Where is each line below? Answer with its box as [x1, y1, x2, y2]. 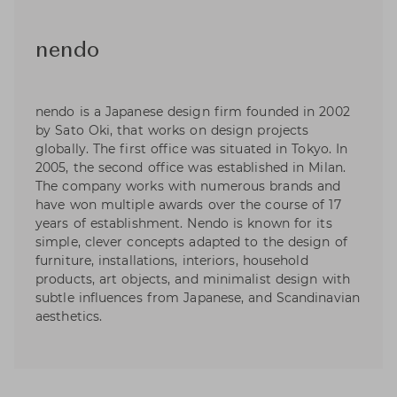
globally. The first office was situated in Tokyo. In [35, 141, 348, 158]
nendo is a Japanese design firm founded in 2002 [35, 104, 350, 121]
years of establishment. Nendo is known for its [35, 215, 332, 232]
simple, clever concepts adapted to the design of [35, 234, 347, 251]
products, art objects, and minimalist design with [35, 271, 350, 288]
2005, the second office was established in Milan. [35, 160, 346, 176]
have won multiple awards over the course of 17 [35, 197, 341, 214]
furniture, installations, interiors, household [35, 253, 308, 269]
